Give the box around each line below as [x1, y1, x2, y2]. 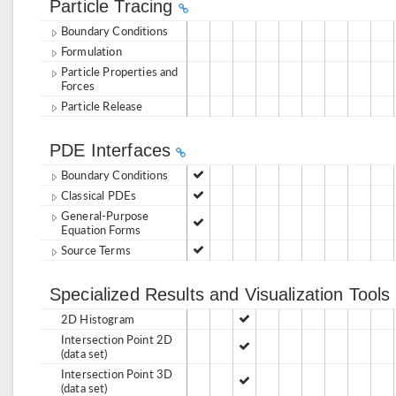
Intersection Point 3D [61, 365, 173, 382]
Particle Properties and [61, 63, 179, 80]
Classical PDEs [61, 187, 137, 203]
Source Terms [61, 241, 131, 258]
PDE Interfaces [49, 141, 177, 160]
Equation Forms [61, 221, 141, 238]
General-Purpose [61, 207, 149, 224]
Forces [61, 77, 95, 94]
